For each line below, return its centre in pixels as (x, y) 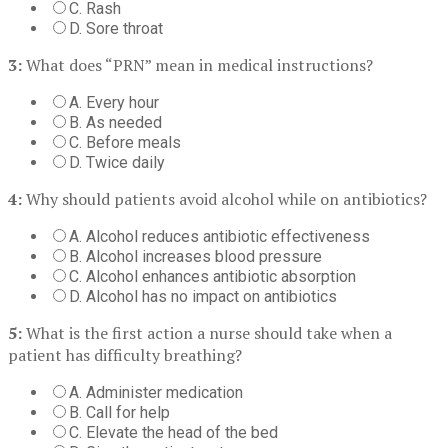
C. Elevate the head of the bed (173, 432)
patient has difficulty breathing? (125, 354)
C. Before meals (125, 142)
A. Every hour (114, 102)
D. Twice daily (117, 162)
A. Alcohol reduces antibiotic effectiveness (219, 236)
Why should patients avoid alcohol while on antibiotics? (224, 198)
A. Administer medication (156, 392)
